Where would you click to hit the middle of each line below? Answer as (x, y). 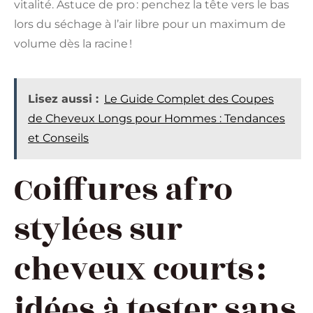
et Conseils (58, 138)
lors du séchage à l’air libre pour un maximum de (150, 24)
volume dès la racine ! (73, 44)
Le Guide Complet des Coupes (189, 99)
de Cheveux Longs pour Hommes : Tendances (156, 119)
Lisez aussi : (63, 99)
